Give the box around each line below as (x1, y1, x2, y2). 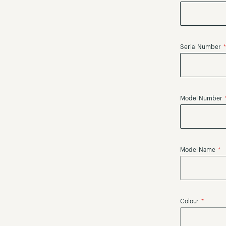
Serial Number (180, 44, 221, 50)
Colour (180, 198, 199, 204)
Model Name (180, 147, 215, 153)
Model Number (180, 95, 222, 101)
